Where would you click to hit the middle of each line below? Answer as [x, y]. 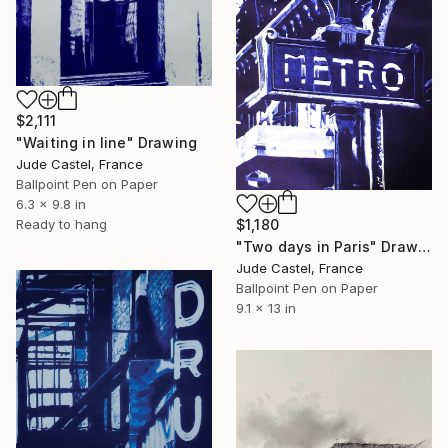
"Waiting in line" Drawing [106, 143]
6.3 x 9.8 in [51, 204]
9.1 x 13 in [266, 308]
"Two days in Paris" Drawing [424, 247]
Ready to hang [61, 224]
